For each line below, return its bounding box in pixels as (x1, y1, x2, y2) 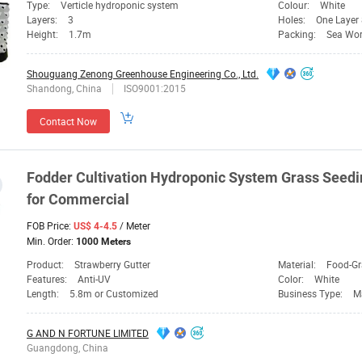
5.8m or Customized (69, 287, 158, 301)
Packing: (278, 27, 318, 41)
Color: (278, 272, 306, 286)
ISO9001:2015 (124, 82, 186, 95)
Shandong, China (27, 82, 104, 95)
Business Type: (278, 287, 345, 301)
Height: (27, 27, 61, 41)
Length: (27, 287, 61, 301)
